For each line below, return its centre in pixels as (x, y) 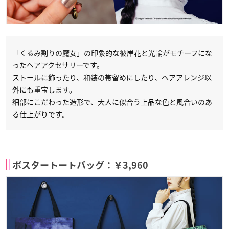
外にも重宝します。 (44, 89)
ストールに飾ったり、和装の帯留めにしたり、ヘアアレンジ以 (112, 77)
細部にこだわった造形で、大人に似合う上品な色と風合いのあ (112, 101)
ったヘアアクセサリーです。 (58, 65)
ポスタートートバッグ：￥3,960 (80, 165)
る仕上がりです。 (41, 114)
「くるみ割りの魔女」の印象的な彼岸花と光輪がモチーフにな (112, 52)
